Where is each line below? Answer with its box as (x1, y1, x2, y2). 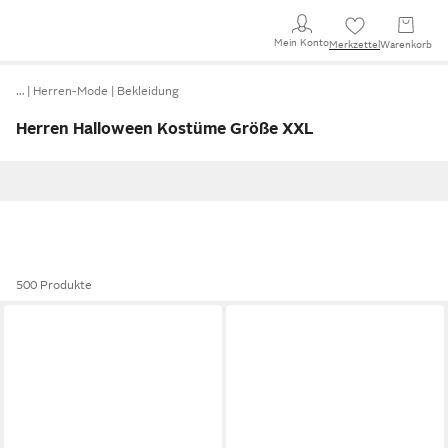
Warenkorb (380, 39, 432, 50)
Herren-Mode (33, 84, 108, 98)
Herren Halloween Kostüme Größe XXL (16, 120, 314, 138)
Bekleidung (117, 84, 179, 98)
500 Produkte (16, 278, 92, 292)
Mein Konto (274, 36, 329, 48)
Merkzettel (329, 39, 380, 50)
